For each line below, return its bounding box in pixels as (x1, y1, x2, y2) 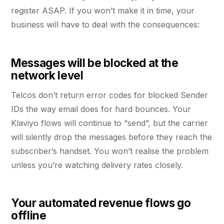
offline (11, 208, 46, 222)
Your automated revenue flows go (11, 196, 191, 210)
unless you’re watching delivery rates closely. (11, 160, 183, 170)
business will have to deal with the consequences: (11, 19, 199, 30)
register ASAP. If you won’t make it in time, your (11, 5, 194, 16)
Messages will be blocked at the (11, 55, 178, 69)
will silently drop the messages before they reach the (11, 132, 212, 142)
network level (11, 68, 83, 82)
